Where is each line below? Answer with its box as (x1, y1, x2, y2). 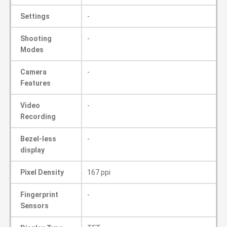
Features (20, 79, 51, 87)
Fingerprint (20, 191, 58, 199)
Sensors (20, 202, 49, 210)
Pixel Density (20, 168, 64, 176)
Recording (20, 112, 56, 121)
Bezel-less (20, 135, 56, 143)
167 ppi (87, 168, 110, 176)
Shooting (20, 34, 52, 43)
